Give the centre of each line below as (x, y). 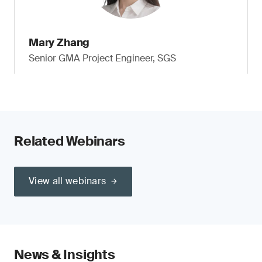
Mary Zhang (59, 43)
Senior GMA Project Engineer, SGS (102, 58)
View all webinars (68, 181)
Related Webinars (70, 141)
